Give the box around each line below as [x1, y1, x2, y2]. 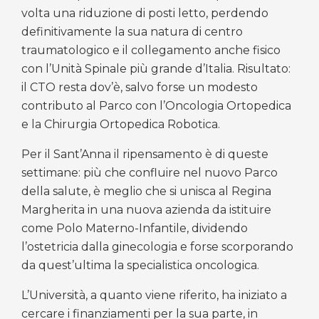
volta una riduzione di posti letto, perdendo [21, 6, 268, 20]
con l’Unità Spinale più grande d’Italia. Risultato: [21, 61, 291, 75]
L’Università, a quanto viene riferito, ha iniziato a [21, 288, 287, 302]
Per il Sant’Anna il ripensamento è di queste [21, 147, 268, 161]
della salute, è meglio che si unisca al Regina [21, 184, 271, 198]
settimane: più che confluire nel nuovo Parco [21, 165, 278, 179]
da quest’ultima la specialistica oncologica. [21, 258, 259, 272]
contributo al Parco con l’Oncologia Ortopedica [21, 98, 291, 113]
